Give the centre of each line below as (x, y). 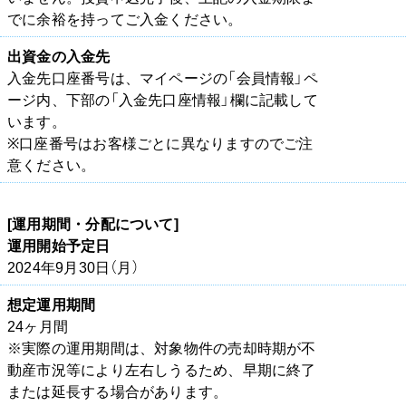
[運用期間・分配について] (93, 223)
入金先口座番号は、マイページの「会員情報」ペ (163, 77)
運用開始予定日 (59, 245)
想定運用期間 (52, 304)
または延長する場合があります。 (118, 391)
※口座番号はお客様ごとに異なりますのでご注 (160, 143)
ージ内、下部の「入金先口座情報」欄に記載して (163, 99)
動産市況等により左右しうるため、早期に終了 (162, 369)
